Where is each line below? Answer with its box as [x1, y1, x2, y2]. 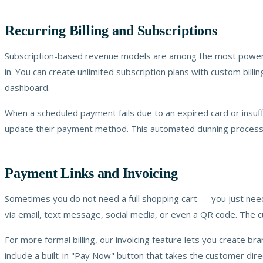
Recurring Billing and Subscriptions [5, 22, 217, 38]
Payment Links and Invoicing [5, 165, 178, 181]
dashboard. [5, 81, 50, 93]
